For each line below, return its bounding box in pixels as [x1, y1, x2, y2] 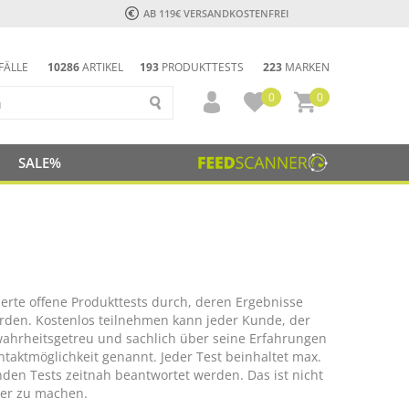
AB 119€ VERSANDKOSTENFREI [142, 6, 288, 20]
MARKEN [282, 59, 330, 75]
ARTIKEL [79, 59, 123, 75]
